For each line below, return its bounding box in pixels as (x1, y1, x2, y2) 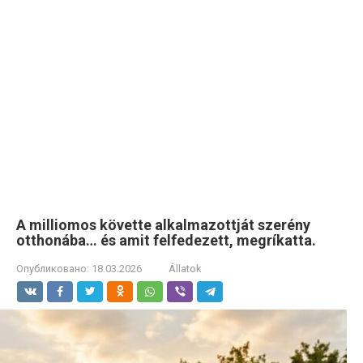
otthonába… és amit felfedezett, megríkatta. (16, 232, 316, 249)
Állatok (169, 263, 201, 275)
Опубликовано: (16, 263, 89, 275)
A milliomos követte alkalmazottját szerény (16, 216, 310, 233)
